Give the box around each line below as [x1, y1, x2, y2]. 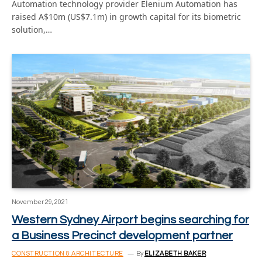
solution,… [12, 24, 52, 35]
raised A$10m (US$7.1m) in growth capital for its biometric [12, 11, 241, 22]
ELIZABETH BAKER [144, 250, 206, 257]
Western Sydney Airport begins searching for [12, 213, 249, 226]
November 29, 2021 [12, 198, 68, 205]
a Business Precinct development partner [12, 229, 233, 242]
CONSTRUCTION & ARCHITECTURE [12, 250, 123, 257]
